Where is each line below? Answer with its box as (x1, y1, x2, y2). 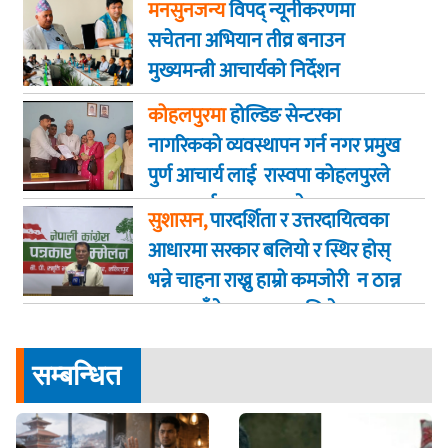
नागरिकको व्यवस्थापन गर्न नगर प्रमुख (148, 129, 400, 164)
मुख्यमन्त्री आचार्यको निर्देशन (148, 54, 340, 89)
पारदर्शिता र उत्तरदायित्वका (206, 204, 389, 239)
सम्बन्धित (32, 358, 121, 393)
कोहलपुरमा (148, 99, 226, 134)
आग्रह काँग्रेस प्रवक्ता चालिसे (148, 294, 337, 329)
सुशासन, (148, 204, 206, 239)
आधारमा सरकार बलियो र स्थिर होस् (148, 234, 390, 269)
